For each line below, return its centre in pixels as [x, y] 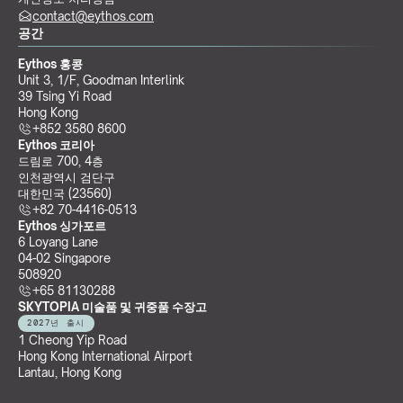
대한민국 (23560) [65, 193]
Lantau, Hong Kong [70, 372]
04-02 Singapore [66, 258]
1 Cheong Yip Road [72, 340]
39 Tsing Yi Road [65, 96]
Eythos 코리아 [56, 145]
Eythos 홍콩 [50, 64]
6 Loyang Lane [58, 242]
